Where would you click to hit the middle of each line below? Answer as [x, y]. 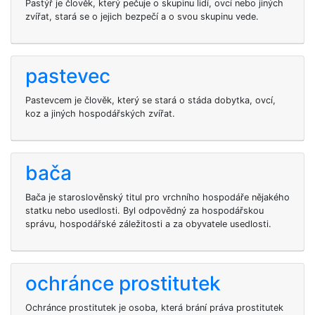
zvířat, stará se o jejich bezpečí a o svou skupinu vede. [142, 17]
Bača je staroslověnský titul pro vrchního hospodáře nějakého [157, 197]
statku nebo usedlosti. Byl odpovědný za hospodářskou [144, 211]
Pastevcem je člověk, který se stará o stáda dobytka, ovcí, [150, 100]
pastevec [68, 76]
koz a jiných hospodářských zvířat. [100, 114]
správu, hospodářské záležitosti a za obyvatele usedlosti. [148, 224]
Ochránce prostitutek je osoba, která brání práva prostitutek [154, 308]
